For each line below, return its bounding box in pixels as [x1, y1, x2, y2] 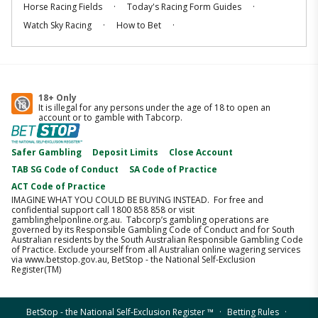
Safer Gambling [11, 146, 82, 159]
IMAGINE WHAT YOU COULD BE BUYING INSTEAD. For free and [11, 194, 263, 207]
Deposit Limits [92, 146, 158, 159]
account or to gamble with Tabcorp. [38, 111, 182, 124]
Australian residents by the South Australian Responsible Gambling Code [11, 234, 303, 246]
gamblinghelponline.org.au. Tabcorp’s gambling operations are [11, 214, 269, 226]
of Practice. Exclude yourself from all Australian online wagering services [11, 243, 300, 256]
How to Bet [116, 19, 161, 32]
